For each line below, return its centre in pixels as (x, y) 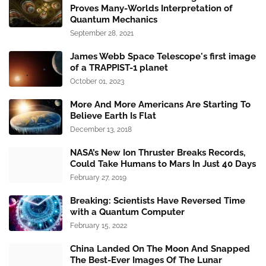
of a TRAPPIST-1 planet (119, 68)
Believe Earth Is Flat (113, 116)
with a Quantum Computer (127, 212)
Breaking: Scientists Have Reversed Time (158, 201)
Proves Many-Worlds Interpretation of (151, 9)
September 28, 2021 (102, 34)
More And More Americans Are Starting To (160, 105)
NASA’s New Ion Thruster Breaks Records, (158, 153)
